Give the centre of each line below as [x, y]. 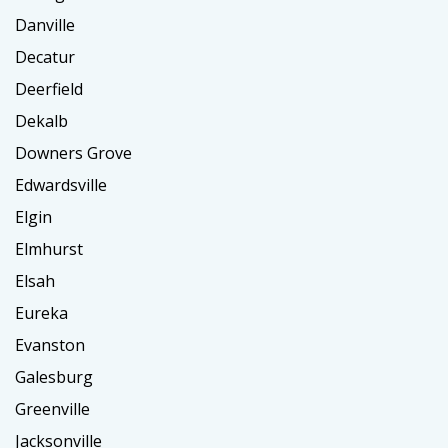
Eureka [41, 313]
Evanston [50, 345]
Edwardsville [61, 185]
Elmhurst [49, 249]
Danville [45, 25]
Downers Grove [73, 153]
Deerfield [49, 89]
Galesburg [54, 377]
